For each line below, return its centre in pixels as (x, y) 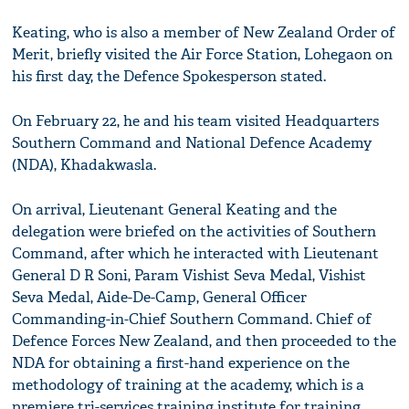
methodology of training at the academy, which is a (189, 385)
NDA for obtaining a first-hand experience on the (181, 363)
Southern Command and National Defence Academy (192, 143)
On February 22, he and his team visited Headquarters (196, 121)
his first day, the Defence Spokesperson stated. (169, 77)
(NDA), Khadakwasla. (84, 165)
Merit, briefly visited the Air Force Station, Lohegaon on (203, 55)
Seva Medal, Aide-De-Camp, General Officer (160, 298)
